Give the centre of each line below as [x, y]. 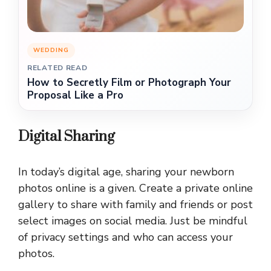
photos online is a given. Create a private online [135, 188]
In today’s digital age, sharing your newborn [126, 172]
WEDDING [51, 51]
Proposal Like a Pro [75, 96]
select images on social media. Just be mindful [133, 221]
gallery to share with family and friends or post [135, 205]
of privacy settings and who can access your [126, 237]
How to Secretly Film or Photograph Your [129, 83]
